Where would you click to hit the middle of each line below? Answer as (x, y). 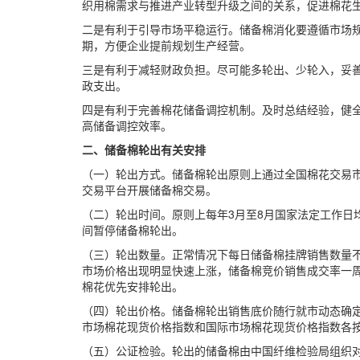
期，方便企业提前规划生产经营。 (166, 45)
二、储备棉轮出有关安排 (144, 149)
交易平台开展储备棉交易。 (149, 190)
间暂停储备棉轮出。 (133, 230)
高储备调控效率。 (127, 125)
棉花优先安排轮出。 (133, 286)
